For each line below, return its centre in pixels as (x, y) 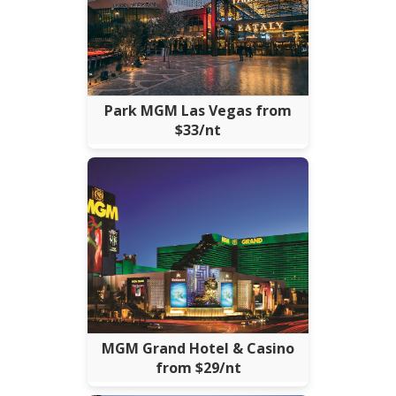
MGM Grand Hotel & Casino (198, 348)
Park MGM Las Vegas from (198, 110)
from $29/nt (198, 367)
